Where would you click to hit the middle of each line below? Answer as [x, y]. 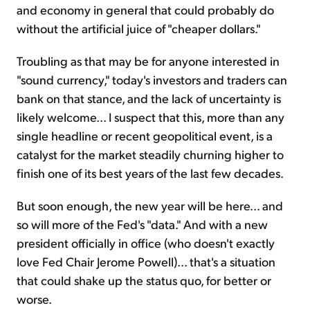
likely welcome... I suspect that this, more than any [151, 117]
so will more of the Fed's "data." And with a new [142, 224]
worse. [34, 299]
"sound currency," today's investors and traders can [152, 80]
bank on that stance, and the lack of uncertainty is [149, 98]
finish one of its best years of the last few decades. [150, 173]
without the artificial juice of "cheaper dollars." [139, 28]
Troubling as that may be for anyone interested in [148, 61]
